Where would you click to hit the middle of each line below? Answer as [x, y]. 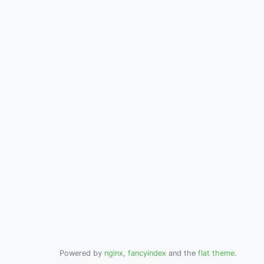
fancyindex [147, 253]
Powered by [82, 253]
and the [182, 253]
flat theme [216, 253]
